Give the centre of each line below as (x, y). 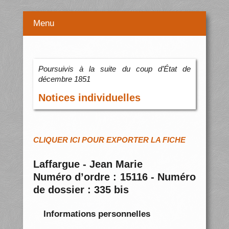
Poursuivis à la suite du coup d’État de (114, 69)
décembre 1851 (64, 79)
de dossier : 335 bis (81, 190)
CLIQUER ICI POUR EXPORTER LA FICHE (109, 140)
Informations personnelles (97, 214)
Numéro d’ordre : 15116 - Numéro (114, 177)
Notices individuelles (89, 98)
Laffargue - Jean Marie (88, 164)
